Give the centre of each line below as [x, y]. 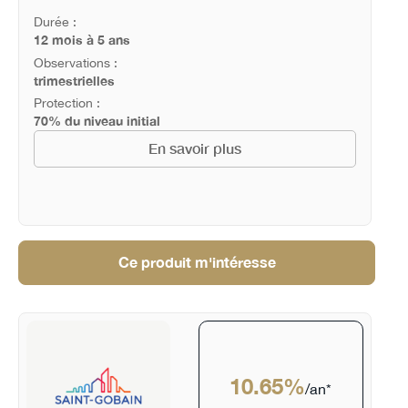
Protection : [66, 103]
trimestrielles [74, 80]
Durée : [55, 21]
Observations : [75, 62]
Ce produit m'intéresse [197, 262]
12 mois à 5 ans [82, 39]
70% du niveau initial [97, 121]
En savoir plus [194, 149]
